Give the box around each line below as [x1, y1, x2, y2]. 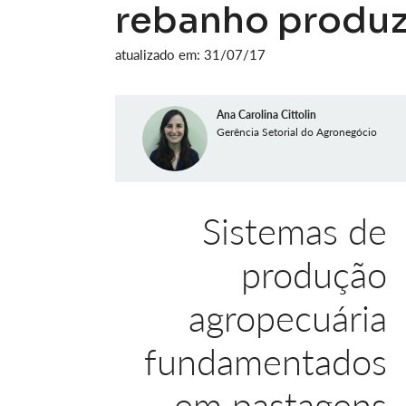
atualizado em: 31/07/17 [115, 46, 266, 63]
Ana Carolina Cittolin [217, 108, 316, 121]
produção [241, 253, 387, 296]
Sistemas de [202, 209, 387, 253]
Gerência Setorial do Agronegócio [217, 125, 377, 139]
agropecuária [188, 296, 387, 340]
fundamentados [144, 340, 387, 383]
